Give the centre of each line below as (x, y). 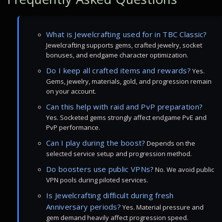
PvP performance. (73, 127)
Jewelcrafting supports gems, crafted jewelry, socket (124, 45)
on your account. (71, 91)
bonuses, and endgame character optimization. (117, 55)
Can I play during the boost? (96, 143)
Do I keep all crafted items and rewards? (118, 70)
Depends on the (170, 143)
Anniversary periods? (84, 207)
